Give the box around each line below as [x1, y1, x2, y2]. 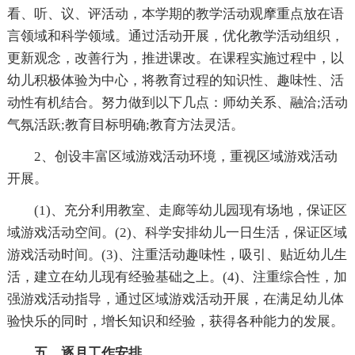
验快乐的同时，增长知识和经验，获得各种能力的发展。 [6, 314, 344, 329]
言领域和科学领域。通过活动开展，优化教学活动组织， [6, 29, 344, 44]
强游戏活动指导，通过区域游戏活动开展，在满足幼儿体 [6, 292, 344, 307]
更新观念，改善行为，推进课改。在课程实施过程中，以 [6, 51, 344, 66]
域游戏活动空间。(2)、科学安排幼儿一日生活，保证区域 [6, 225, 347, 240]
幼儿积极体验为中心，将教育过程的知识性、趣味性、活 [6, 73, 344, 88]
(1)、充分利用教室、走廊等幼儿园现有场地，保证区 [33, 203, 347, 218]
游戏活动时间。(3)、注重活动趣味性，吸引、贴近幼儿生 [6, 247, 347, 262]
